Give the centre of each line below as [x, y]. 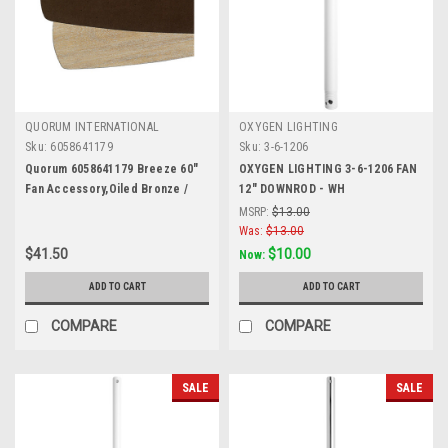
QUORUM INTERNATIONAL [92, 126]
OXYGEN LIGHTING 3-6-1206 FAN [328, 168]
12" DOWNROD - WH [292, 188]
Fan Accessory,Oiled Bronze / [106, 188]
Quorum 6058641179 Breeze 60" [111, 168]
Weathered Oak [67, 208]
